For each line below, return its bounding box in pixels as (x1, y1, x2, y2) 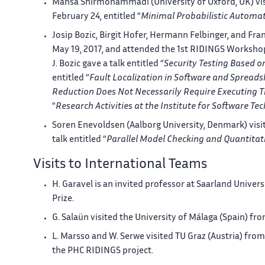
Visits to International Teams (33, 158, 207, 171)
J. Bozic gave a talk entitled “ (52, 60, 164, 68)
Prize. (52, 195, 74, 203)
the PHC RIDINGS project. (52, 247, 153, 255)
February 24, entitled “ (52, 12, 141, 21)
